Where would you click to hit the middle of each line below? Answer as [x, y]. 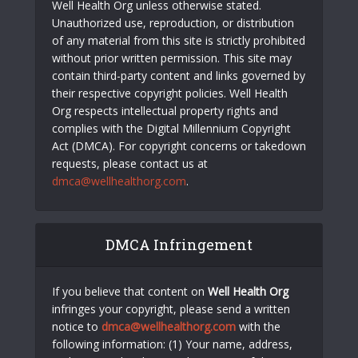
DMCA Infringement [179, 245]
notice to [77, 327]
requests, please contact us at [130, 164]
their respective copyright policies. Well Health [170, 93]
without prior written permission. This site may [172, 58]
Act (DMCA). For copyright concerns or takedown [179, 146]
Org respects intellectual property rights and [165, 111]
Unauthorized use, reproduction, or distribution [173, 23]
